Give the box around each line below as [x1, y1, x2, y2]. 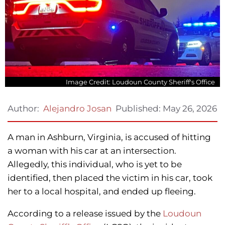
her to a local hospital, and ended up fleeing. [8, 186, 196, 197]
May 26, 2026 [163, 103, 217, 114]
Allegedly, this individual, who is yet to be [8, 159, 182, 170]
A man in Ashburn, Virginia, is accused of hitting [8, 132, 211, 143]
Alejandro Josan [43, 103, 111, 114]
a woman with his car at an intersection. [8, 146, 176, 156]
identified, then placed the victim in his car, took [8, 173, 212, 183]
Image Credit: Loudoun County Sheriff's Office [66, 77, 215, 86]
